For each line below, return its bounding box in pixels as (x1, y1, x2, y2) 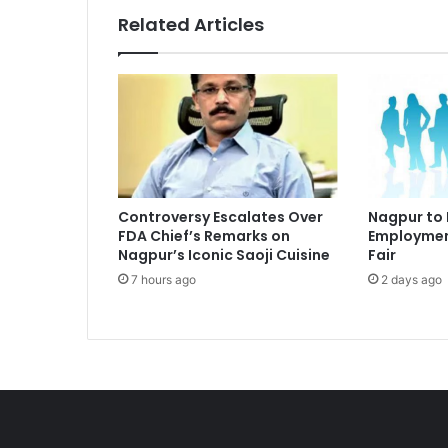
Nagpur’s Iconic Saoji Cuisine (118, 245, 330, 266)
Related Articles (118, 12, 264, 38)
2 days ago (380, 272, 442, 288)
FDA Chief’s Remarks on (118, 226, 290, 247)
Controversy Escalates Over (118, 207, 323, 228)
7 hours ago (131, 272, 196, 288)
